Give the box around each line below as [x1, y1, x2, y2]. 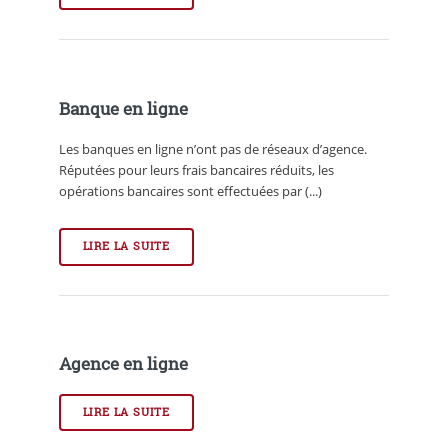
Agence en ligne [58, 353, 188, 376]
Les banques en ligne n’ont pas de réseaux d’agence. [58, 139, 367, 158]
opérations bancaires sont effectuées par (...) [58, 181, 322, 200]
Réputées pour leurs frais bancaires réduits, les [58, 160, 334, 179]
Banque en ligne [58, 98, 188, 121]
